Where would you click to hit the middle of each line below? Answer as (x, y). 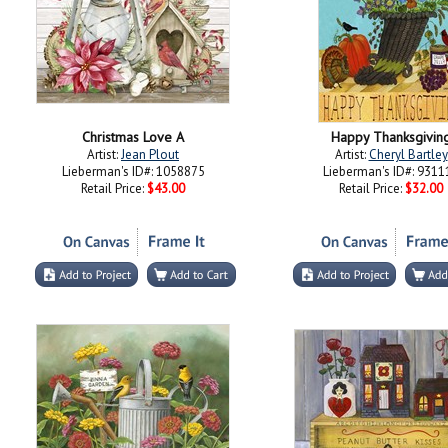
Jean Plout (150, 154)
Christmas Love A (133, 137)
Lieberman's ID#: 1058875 (133, 171)
